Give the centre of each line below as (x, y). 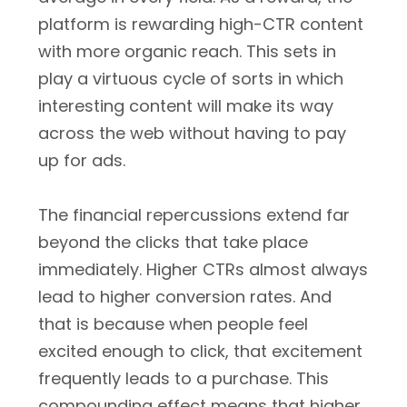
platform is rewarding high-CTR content (201, 24)
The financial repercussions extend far (194, 215)
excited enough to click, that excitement (200, 351)
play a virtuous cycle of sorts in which (191, 79)
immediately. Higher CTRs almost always (203, 269)
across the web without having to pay (192, 133)
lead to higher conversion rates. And (185, 297)
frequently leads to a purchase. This (184, 378)
